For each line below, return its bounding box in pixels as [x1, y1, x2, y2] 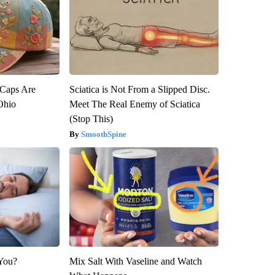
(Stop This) [69, 114, 113, 125]
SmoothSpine [80, 130, 126, 139]
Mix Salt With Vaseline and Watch [69, 256, 202, 267]
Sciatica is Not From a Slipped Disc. [69, 84, 210, 95]
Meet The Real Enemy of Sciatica [69, 99, 200, 110]
